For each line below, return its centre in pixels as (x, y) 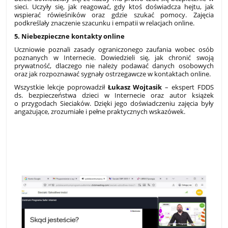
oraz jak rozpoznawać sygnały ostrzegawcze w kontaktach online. (113, 74)
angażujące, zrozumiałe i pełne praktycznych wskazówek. (100, 112)
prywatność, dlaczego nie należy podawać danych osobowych (114, 66)
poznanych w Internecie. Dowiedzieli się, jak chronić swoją (114, 58)
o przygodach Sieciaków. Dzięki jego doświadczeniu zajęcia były (114, 104)
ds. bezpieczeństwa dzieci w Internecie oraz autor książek (114, 95)
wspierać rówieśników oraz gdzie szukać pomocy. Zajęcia (114, 15)
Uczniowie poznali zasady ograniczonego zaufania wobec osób (114, 50)
